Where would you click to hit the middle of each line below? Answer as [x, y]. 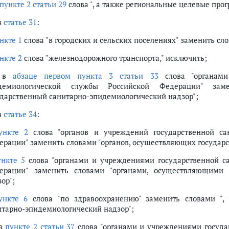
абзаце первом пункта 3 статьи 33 [86, 76]
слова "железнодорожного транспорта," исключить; [114, 58]
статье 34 [20, 114]
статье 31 [20, 22]
